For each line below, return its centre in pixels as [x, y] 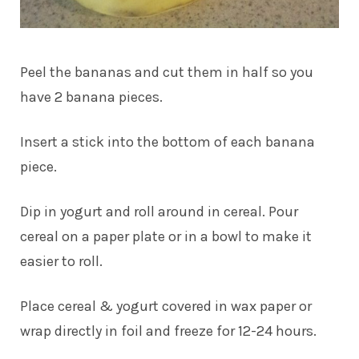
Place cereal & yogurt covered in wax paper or [166, 306]
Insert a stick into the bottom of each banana [167, 141]
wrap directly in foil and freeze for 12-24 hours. [168, 331]
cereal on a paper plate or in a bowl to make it [166, 236]
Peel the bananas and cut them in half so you [167, 72]
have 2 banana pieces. [91, 97]
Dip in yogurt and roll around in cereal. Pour [159, 211]
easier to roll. [61, 261]
